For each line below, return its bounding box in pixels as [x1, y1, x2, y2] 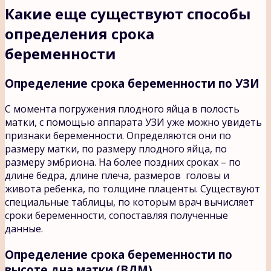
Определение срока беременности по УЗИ [5, 76, 260, 91]
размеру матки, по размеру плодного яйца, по [5, 142, 227, 155]
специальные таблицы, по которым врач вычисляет [5, 195, 254, 209]
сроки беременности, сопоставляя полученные [5, 208, 228, 222]
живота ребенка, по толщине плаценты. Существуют [5, 181, 260, 195]
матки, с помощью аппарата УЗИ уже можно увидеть [5, 115, 262, 129]
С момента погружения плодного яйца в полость [5, 102, 240, 116]
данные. [5, 221, 43, 235]
